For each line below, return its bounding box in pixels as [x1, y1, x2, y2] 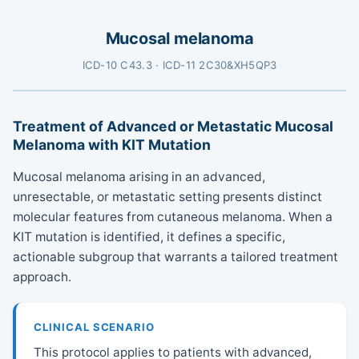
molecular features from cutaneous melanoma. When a [13, 208, 333, 224]
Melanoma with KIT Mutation [13, 135, 211, 153]
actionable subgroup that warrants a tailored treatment [13, 248, 338, 264]
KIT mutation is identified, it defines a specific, [13, 228, 285, 244]
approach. [13, 268, 71, 284]
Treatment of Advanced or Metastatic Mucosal [13, 117, 333, 135]
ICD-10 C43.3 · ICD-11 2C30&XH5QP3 [82, 58, 277, 71]
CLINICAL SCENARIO [34, 320, 155, 333]
